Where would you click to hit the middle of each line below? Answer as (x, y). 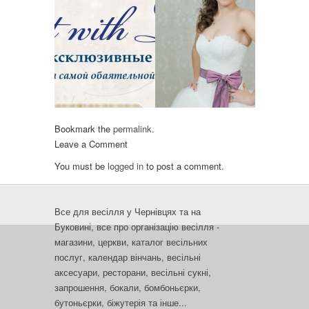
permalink (132, 129)
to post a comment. (184, 166)
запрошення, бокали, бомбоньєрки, (128, 287)
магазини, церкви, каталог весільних (131, 242)
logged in (126, 166)
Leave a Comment (91, 144)
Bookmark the (84, 129)
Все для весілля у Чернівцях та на (128, 211)
